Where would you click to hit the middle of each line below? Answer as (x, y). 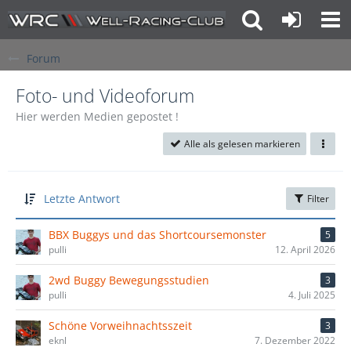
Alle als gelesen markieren (242, 144)
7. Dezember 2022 (295, 340)
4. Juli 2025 (312, 295)
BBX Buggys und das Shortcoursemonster (157, 235)
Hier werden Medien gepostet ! (97, 116)
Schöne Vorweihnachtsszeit (120, 326)
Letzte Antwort (82, 199)
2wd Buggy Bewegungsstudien (129, 280)
